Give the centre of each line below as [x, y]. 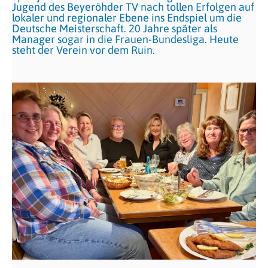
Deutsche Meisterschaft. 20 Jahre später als [115, 28]
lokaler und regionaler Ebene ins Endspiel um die [127, 18]
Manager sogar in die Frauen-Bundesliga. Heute [125, 39]
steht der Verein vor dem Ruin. [83, 50]
